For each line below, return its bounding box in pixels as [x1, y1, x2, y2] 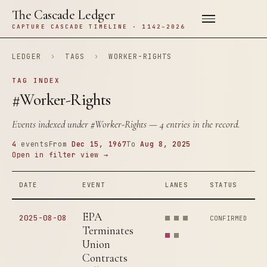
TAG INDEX [12, 76, 60, 85]
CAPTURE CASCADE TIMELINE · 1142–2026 [12, 23, 186, 30]
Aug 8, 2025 [140, 139, 191, 148]
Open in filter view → [12, 150, 108, 159]
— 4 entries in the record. [147, 118, 240, 131]
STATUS [210, 181, 238, 189]
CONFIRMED [210, 214, 248, 222]
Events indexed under [12, 118, 91, 131]
